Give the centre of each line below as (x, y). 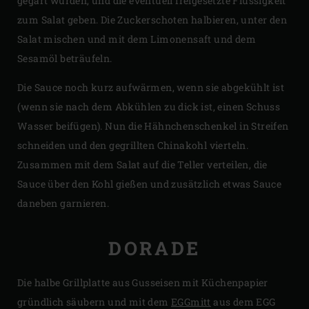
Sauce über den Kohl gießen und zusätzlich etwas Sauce (150, 183)
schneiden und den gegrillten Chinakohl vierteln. (133, 145)
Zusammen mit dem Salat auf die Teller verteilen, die (142, 164)
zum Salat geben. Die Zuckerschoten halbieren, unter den (152, 19)
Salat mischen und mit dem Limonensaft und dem (137, 39)
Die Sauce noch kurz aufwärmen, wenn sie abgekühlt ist (151, 87)
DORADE (154, 248)
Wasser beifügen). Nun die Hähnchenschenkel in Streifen (153, 126)
